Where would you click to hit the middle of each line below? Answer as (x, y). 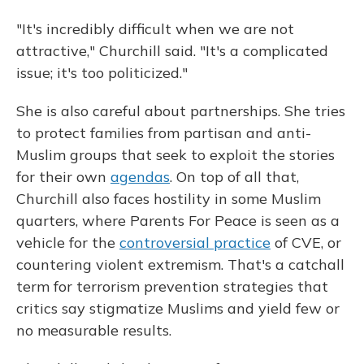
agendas (140, 177)
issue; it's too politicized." (102, 73)
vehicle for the (68, 243)
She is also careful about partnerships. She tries (181, 111)
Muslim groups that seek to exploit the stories (175, 155)
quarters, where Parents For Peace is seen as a (178, 221)
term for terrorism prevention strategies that (172, 286)
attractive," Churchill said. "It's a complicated (172, 51)
